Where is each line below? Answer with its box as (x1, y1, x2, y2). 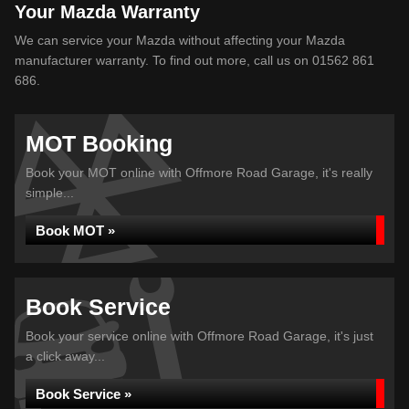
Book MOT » (36, 223, 115, 238)
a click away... (26, 349, 105, 363)
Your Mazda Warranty (15, 2, 200, 22)
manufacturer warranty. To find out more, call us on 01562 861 (15, 53, 374, 68)
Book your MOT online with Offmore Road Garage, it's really (26, 165, 372, 180)
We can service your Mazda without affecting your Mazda (15, 33, 345, 47)
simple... (26, 185, 74, 200)
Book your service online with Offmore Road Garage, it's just (26, 329, 373, 343)
